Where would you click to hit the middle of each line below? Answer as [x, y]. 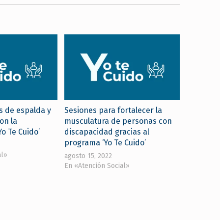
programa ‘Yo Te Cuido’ [105, 142]
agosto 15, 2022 [88, 156]
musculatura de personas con [118, 121]
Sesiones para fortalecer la [113, 110]
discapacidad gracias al [107, 132]
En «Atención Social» [97, 165]
